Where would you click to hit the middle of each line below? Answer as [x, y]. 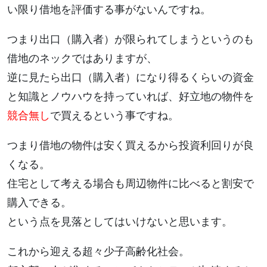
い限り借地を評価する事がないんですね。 [109, 10]
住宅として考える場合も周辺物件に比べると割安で [131, 184]
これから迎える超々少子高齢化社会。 [98, 252]
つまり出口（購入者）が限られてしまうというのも [131, 39]
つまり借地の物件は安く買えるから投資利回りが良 [131, 145]
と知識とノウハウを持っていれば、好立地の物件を [131, 97]
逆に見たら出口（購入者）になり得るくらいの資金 [131, 77]
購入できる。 [39, 203]
